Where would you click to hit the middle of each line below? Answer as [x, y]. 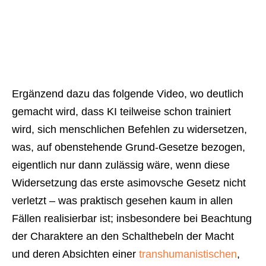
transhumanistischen [188, 254]
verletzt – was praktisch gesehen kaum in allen [122, 200]
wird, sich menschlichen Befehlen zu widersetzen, [129, 129]
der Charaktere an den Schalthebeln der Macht [123, 236]
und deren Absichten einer [75, 254]
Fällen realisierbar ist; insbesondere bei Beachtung [132, 218]
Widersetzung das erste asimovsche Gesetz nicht [129, 183]
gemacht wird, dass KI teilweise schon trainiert [121, 111]
